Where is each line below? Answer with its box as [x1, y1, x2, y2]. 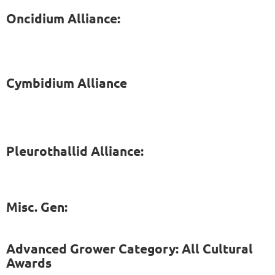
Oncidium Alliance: [6, 9, 123, 26]
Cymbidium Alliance [6, 74, 127, 91]
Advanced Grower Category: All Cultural [6, 239, 253, 257]
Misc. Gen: [6, 198, 68, 215]
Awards [6, 254, 52, 271]
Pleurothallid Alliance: [6, 142, 144, 159]
